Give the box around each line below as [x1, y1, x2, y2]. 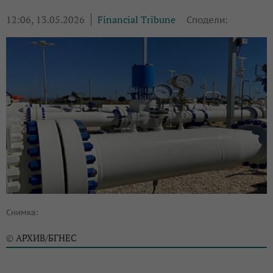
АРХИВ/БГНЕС [16, 231, 77, 244]
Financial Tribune [97, 13, 175, 26]
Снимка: [6, 207, 38, 218]
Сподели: [186, 14, 227, 26]
